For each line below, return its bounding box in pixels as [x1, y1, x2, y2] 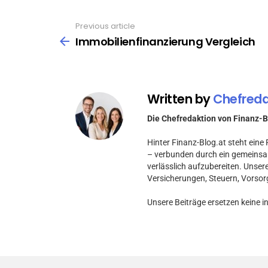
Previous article [75, 20, 135, 32]
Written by [147, 90, 214, 108]
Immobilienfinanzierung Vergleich [75, 33, 255, 49]
